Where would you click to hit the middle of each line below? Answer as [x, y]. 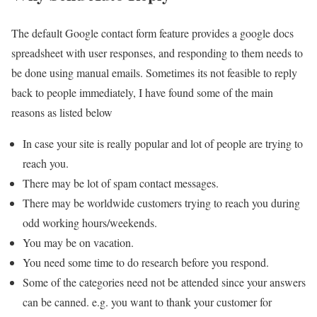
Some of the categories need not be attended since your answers [164, 282]
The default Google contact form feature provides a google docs [152, 33]
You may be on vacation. [78, 242]
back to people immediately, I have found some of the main [142, 92]
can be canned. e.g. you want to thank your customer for [147, 301]
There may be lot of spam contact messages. [121, 183]
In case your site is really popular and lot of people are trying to [163, 143]
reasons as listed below [62, 112]
